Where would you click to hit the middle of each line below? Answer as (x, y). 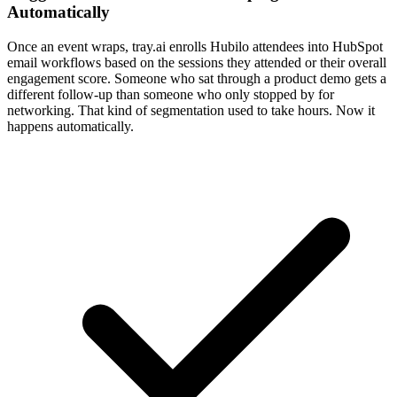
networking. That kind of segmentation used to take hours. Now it (191, 110)
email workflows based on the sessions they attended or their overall (197, 62)
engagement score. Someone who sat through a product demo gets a (197, 78)
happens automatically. (70, 126)
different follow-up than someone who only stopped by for (171, 94)
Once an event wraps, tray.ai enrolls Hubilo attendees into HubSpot (195, 46)
